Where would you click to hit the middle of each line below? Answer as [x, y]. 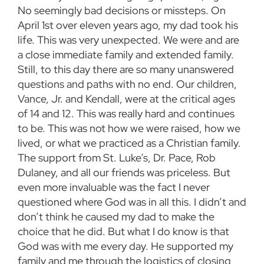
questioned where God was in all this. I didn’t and [132, 202]
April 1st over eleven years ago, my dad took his [128, 25]
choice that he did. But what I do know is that [123, 232]
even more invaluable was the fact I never [114, 187]
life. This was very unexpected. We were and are [128, 40]
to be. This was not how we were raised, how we [129, 128]
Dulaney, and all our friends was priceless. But [124, 173]
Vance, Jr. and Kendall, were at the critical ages [126, 99]
